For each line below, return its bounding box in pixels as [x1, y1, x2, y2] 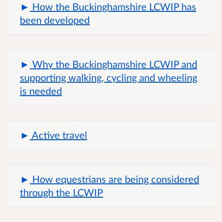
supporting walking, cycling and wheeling [20, 71, 197, 84]
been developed [20, 14, 90, 26]
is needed [20, 85, 62, 97]
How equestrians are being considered [32, 173, 199, 185]
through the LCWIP [20, 186, 103, 199]
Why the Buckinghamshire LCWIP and [32, 58, 197, 70]
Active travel [32, 129, 87, 141]
